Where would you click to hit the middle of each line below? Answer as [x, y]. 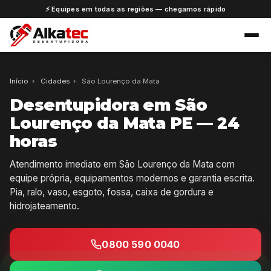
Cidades [55, 81]
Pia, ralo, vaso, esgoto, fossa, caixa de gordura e [112, 192]
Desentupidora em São [109, 105]
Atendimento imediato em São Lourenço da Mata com [122, 164]
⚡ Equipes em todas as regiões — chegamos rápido [135, 9]
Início [19, 81]
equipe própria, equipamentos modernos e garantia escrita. [132, 178]
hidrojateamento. [44, 206]
